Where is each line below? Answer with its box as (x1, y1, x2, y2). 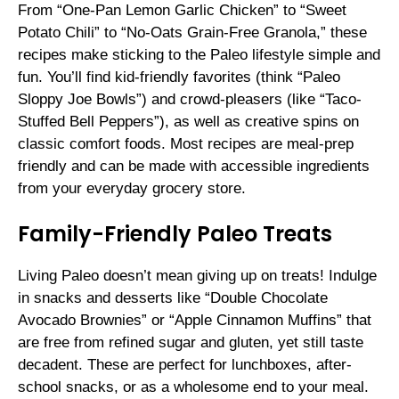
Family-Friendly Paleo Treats (18, 219, 332, 249)
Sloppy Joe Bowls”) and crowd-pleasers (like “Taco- (18, 90, 362, 108)
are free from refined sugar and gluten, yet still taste (18, 334, 363, 352)
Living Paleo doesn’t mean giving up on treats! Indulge (18, 267, 377, 285)
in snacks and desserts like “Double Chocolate (18, 289, 328, 307)
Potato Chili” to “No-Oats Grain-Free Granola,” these (18, 23, 367, 41)
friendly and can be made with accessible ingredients (18, 157, 370, 175)
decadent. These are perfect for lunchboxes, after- (18, 356, 352, 374)
